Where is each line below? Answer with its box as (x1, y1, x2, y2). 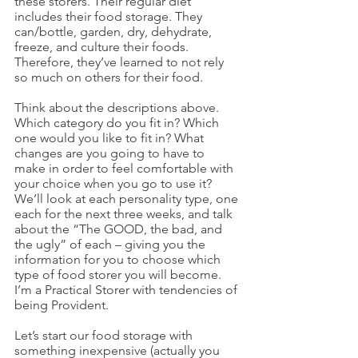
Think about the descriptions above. (14, 100, 222, 115)
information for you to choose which (14, 252, 224, 267)
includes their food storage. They (14, 9, 205, 24)
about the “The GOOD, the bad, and (14, 221, 225, 237)
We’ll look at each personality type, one (14, 191, 241, 206)
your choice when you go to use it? (14, 176, 215, 191)
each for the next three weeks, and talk (14, 206, 236, 221)
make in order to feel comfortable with (14, 161, 237, 176)
